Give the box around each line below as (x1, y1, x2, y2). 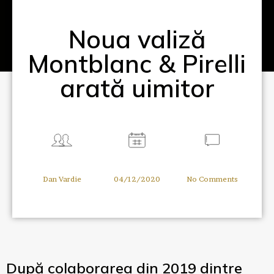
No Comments (186, 174, 238, 184)
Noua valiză (68, 24, 206, 55)
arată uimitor (59, 73, 215, 104)
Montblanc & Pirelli (28, 48, 246, 80)
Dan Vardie (42, 174, 81, 184)
